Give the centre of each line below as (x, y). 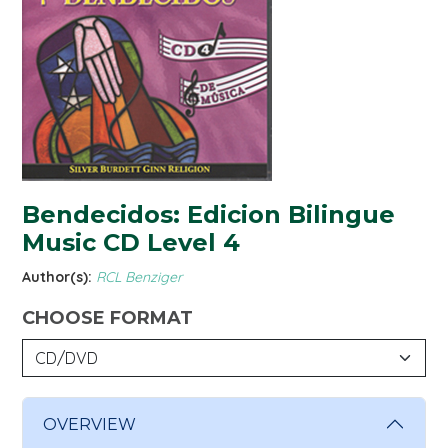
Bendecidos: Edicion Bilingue (208, 215)
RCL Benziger (139, 277)
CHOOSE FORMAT (107, 318)
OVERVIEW (89, 424)
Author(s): (57, 277)
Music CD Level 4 (131, 243)
